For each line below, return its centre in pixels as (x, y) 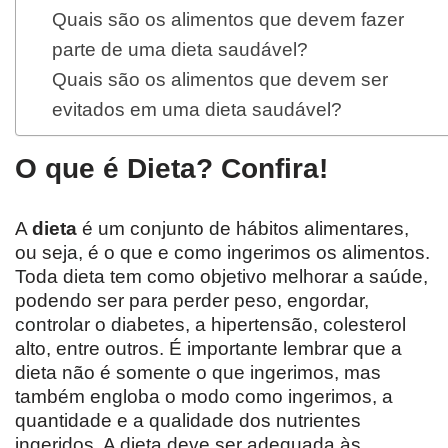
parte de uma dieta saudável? (179, 49)
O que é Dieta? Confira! (171, 168)
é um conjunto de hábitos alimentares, (243, 228)
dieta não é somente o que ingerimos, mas (198, 372)
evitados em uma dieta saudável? (196, 109)
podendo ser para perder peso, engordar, (192, 300)
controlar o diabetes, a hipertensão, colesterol (210, 324)
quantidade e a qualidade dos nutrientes (188, 420)
